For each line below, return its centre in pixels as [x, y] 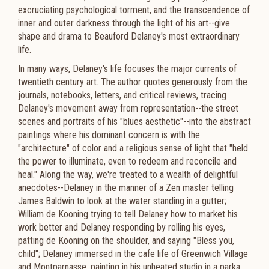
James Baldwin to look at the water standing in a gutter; [122, 201]
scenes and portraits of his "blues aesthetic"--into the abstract [134, 122]
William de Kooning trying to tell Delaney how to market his [128, 214]
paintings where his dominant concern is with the [109, 135]
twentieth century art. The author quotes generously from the [133, 82]
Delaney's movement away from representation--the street [128, 108]
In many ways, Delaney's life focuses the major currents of [127, 69]
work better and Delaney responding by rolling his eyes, [122, 227]
